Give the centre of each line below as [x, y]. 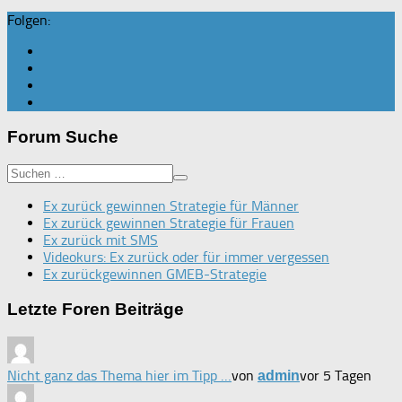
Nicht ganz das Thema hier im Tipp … [119, 375]
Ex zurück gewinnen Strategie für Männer [171, 206]
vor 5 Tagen [336, 375]
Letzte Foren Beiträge [96, 309]
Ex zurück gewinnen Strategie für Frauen [169, 223]
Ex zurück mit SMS [100, 240]
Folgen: [29, 20]
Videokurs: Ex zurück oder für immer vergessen [186, 258]
